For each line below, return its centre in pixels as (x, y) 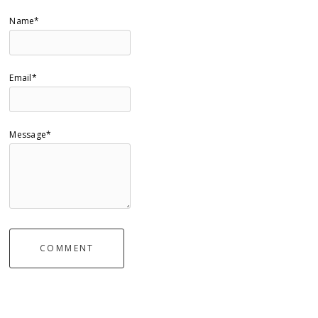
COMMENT (67, 248)
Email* (23, 77)
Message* (31, 134)
